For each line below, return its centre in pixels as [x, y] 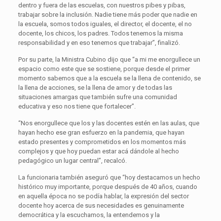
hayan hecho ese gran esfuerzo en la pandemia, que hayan [101, 132]
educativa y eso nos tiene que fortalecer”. [77, 106]
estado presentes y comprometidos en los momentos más [102, 142]
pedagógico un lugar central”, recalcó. [72, 160]
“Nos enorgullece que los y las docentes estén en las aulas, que [109, 123]
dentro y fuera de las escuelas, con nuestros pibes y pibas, [102, 5]
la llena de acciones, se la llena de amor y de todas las [95, 87]
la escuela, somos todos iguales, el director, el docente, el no [105, 24]
